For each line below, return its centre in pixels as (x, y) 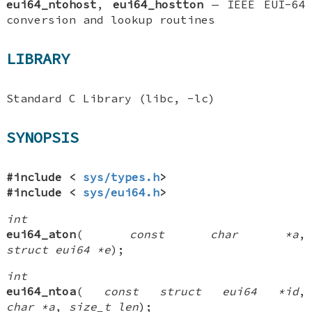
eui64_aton (41, 234)
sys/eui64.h (122, 192)
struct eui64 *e (59, 249)
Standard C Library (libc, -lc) (111, 98)
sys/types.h (122, 177)
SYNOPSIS (43, 138)
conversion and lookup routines (111, 19)
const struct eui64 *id (201, 291)
